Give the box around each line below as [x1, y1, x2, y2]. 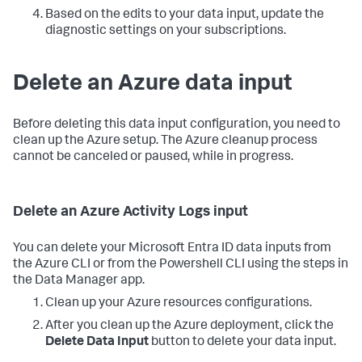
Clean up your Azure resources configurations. [45, 297, 312, 311]
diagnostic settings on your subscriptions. [45, 25, 286, 39]
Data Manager [35, 275, 118, 288]
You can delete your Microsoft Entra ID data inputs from [13, 242, 331, 256]
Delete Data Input [45, 336, 149, 350]
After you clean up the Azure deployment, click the [45, 320, 334, 334]
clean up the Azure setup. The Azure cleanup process [13, 135, 318, 149]
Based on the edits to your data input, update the [45, 9, 324, 23]
